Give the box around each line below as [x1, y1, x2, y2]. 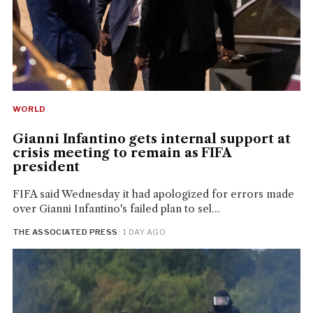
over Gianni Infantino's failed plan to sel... [12, 202, 220, 216]
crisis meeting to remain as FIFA [12, 145, 232, 161]
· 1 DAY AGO [117, 227, 166, 238]
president [12, 159, 80, 175]
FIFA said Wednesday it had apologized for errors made [12, 187, 294, 201]
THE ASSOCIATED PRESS [12, 227, 118, 238]
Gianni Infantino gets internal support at [12, 131, 291, 147]
